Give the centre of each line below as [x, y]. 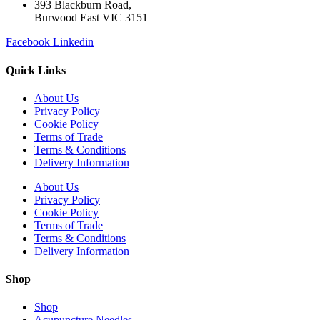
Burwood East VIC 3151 [91, 18]
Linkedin [73, 42]
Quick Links [36, 70]
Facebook [28, 42]
